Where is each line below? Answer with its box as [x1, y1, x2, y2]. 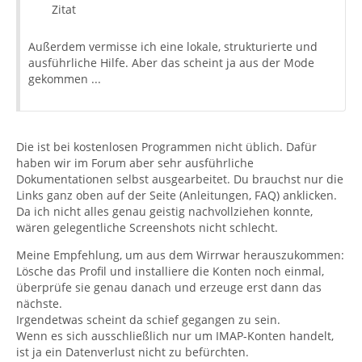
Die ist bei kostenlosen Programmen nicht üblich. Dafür [16, 139, 317, 154]
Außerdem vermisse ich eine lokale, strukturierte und [28, 39, 318, 54]
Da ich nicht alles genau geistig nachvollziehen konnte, [16, 204, 313, 219]
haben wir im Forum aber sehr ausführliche [16, 155, 254, 170]
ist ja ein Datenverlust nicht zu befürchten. [16, 344, 249, 360]
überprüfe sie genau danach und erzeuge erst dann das [16, 280, 322, 295]
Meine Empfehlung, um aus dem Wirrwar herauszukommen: [16, 247, 344, 263]
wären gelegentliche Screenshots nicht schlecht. [16, 220, 278, 235]
